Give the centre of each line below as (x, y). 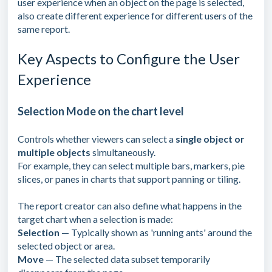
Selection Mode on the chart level (101, 111)
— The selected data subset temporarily (127, 259)
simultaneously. (124, 152)
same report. (44, 29)
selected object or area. (66, 246)
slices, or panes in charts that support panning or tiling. (129, 179)
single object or (210, 139)
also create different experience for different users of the (135, 16)
